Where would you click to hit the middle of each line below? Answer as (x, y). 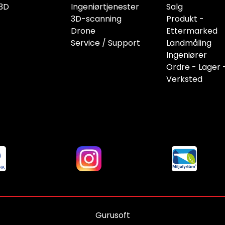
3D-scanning (96, 19)
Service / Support (105, 43)
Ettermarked (192, 31)
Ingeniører (187, 55)
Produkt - (185, 19)
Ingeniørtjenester (105, 7)
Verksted (184, 79)
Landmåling (189, 43)
